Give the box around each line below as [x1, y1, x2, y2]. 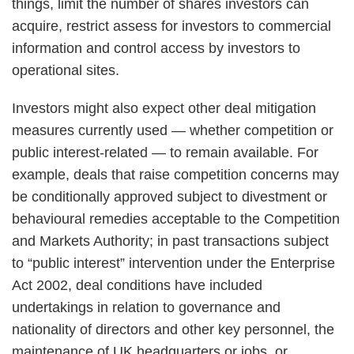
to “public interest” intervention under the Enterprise [12, 255, 335, 271]
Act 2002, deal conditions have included [12, 277, 262, 293]
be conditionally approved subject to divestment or [12, 189, 327, 205]
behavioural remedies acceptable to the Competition [12, 211, 340, 227]
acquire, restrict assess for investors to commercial [12, 18, 331, 34]
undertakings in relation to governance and [12, 299, 281, 315]
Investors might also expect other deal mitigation [12, 100, 316, 116]
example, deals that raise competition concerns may [12, 167, 339, 183]
